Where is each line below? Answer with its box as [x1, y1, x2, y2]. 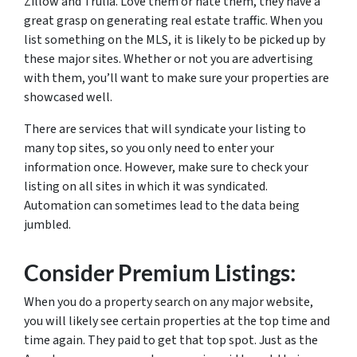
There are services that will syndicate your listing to [24, 120, 306, 138]
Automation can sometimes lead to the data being [24, 197, 300, 214]
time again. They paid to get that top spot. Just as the [24, 331, 318, 349]
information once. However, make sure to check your [24, 159, 308, 176]
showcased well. [24, 88, 112, 106]
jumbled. [24, 216, 71, 233]
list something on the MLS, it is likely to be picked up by [24, 31, 325, 49]
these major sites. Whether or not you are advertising [24, 50, 313, 68]
